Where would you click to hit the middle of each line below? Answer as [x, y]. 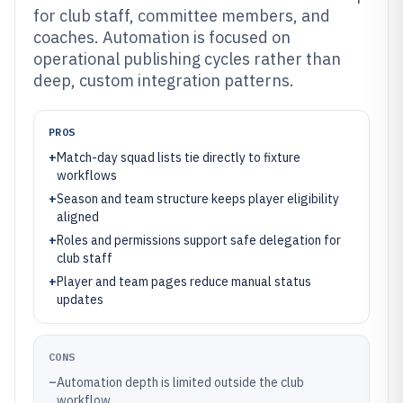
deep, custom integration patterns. [164, 81]
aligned [78, 217]
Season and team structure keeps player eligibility [198, 199]
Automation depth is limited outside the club [180, 382]
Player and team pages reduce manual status [184, 282]
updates [80, 300]
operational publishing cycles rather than [187, 59]
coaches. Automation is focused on [162, 37]
